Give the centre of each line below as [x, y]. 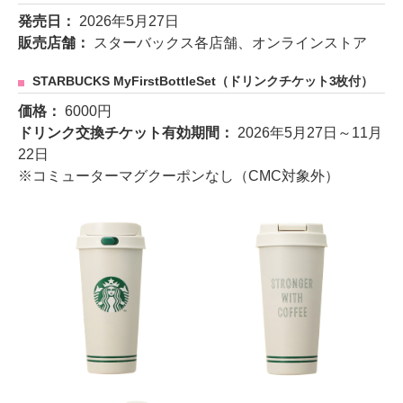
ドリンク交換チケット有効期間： [128, 133]
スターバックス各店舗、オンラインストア [230, 43]
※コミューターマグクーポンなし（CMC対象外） [179, 176]
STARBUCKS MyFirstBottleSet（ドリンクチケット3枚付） [203, 82]
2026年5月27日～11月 [309, 133]
